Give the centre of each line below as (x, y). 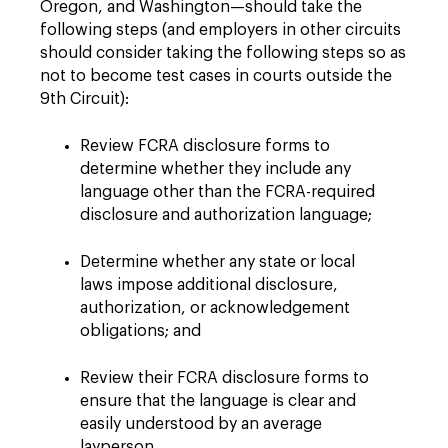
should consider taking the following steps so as (223, 53)
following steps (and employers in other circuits (220, 30)
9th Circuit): (84, 99)
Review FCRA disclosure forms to (205, 146)
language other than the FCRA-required (227, 192)
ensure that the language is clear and (218, 401)
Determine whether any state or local (217, 262)
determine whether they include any (215, 169)
